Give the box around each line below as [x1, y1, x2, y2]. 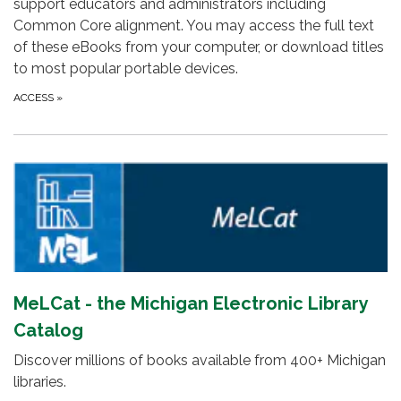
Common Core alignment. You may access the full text [13, 17, 374, 35]
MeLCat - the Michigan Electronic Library [13, 293, 368, 315]
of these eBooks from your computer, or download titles [13, 38, 384, 56]
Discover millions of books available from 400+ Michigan [13, 352, 386, 370]
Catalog [13, 320, 83, 342]
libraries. [13, 373, 66, 391]
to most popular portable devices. [13, 60, 238, 78]
